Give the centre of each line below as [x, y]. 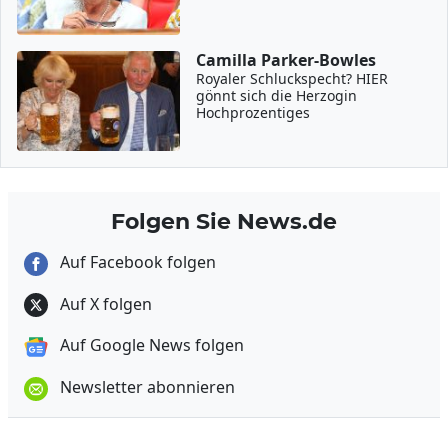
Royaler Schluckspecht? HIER [292, 78]
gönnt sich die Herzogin [277, 95]
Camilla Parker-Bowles [286, 60]
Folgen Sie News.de [224, 221]
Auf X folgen [104, 303]
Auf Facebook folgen [136, 262]
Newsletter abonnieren [145, 387]
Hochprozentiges [253, 112]
